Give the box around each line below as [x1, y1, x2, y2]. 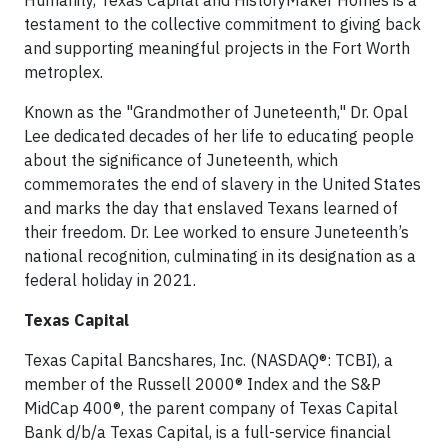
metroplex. [24, 62, 103, 83]
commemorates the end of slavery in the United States [24, 174, 421, 195]
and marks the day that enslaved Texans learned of [24, 198, 398, 219]
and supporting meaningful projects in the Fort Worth [24, 38, 410, 59]
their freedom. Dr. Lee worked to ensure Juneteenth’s [24, 222, 409, 243]
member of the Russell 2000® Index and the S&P [24, 374, 381, 395]
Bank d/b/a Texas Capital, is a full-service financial [24, 422, 391, 443]
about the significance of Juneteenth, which [24, 150, 338, 171]
